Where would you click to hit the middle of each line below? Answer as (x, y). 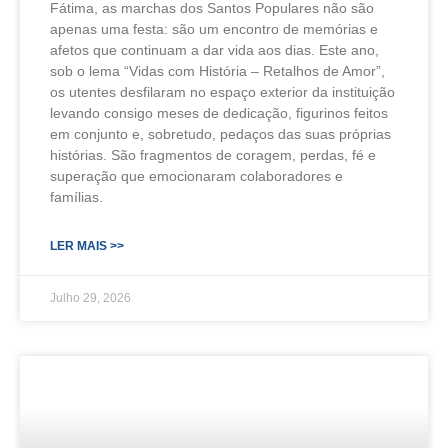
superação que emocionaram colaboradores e (196, 175)
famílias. (76, 196)
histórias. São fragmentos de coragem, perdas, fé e (213, 154)
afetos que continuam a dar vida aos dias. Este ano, (214, 49)
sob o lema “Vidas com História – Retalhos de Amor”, (217, 70)
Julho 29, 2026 (90, 297)
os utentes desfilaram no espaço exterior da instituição (222, 91)
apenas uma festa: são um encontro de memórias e (214, 28)
